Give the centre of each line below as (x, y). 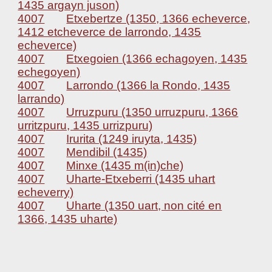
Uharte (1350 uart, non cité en (144, 206)
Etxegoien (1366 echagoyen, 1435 (157, 59)
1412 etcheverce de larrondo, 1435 (110, 32)
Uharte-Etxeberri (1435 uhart (141, 179)
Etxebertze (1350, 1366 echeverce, (158, 19)
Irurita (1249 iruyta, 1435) (132, 139)
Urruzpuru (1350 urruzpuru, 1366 (152, 112)
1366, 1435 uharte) (68, 219)
